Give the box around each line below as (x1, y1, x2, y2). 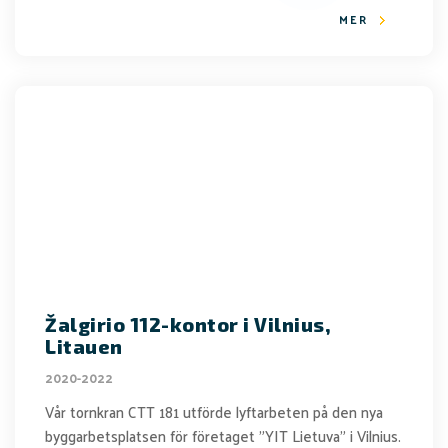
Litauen (45, 335, 123, 358)
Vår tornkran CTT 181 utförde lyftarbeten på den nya (45, 398, 383, 425)
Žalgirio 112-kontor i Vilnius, (45, 313, 331, 336)
